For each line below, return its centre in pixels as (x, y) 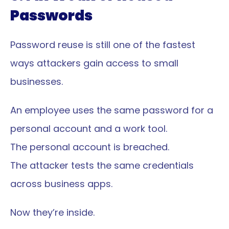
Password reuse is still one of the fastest (103, 45)
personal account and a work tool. (89, 129)
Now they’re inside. (52, 212)
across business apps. (61, 184)
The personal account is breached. (90, 147)
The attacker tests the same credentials (102, 165)
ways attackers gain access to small (94, 63)
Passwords (51, 16)
